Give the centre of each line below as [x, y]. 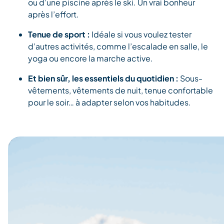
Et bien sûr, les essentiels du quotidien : [104, 78]
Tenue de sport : [60, 34]
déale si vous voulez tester [142, 34]
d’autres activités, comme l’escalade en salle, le [118, 46]
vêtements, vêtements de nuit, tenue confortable [120, 90]
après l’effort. [53, 14]
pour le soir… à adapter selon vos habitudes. [109, 102]
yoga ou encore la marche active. [90, 58]
